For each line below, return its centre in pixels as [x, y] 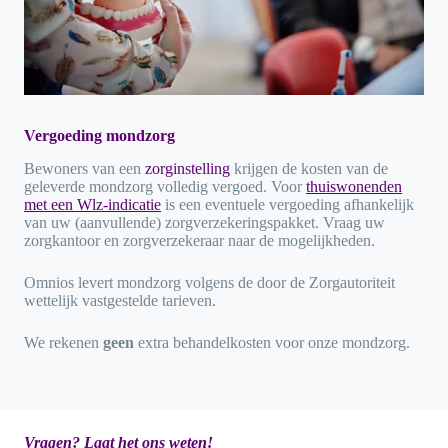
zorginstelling [187, 168]
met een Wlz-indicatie [92, 204]
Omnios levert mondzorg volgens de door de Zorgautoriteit [209, 282]
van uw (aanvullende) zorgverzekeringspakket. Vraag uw [204, 222]
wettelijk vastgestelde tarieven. [122, 300]
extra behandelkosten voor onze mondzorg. [272, 342]
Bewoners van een [84, 168]
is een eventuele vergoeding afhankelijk [287, 204]
